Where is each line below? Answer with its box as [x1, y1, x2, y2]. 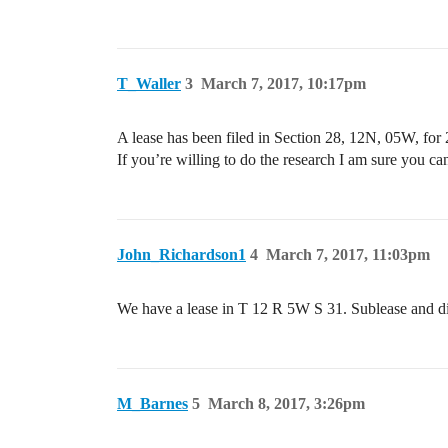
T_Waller [117, 75, 181, 92]
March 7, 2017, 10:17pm [201, 75, 366, 92]
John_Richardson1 [117, 246, 246, 263]
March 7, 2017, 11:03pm [266, 246, 430, 263]
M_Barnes [117, 395, 188, 412]
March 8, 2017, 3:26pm [208, 395, 365, 412]
